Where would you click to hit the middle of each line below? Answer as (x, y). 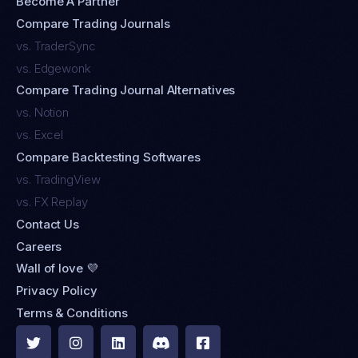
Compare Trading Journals (93, 23)
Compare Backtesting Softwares (109, 157)
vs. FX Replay (52, 201)
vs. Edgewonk (54, 68)
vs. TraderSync (56, 46)
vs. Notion (42, 113)
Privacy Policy (57, 291)
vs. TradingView (58, 179)
